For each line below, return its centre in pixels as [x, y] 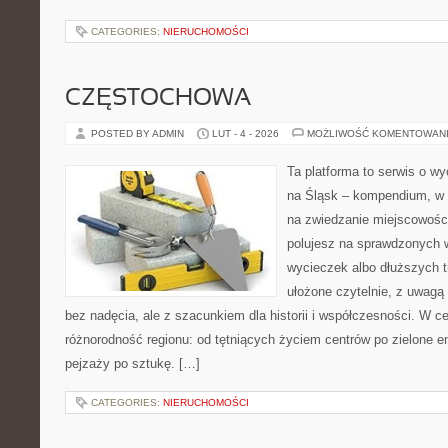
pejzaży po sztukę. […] [132, 363]
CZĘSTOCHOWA [158, 99]
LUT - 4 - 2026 [245, 133]
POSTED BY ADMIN [139, 133]
